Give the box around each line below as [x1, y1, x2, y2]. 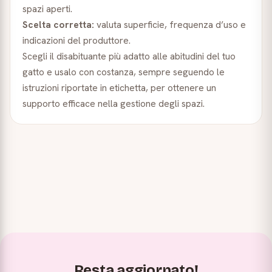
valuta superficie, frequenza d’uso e [94, 18, 246, 31]
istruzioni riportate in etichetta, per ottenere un [22, 81, 216, 94]
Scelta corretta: [22, 18, 94, 31]
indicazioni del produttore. [22, 34, 131, 47]
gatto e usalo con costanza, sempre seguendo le [22, 66, 225, 78]
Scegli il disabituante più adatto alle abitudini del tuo [22, 50, 236, 63]
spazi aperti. [22, 2, 72, 15]
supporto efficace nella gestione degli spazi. [22, 97, 205, 110]
